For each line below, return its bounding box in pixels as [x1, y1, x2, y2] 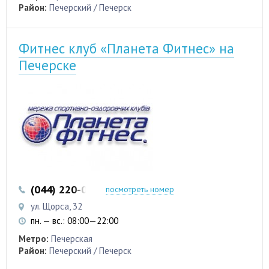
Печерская [51, 233, 92, 245]
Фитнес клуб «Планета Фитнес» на [19, 40, 234, 58]
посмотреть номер [106, 184, 174, 195]
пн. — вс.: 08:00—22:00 [31, 215, 118, 227]
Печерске [19, 56, 76, 74]
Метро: [19, 233, 49, 245]
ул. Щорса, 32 [31, 201, 82, 213]
